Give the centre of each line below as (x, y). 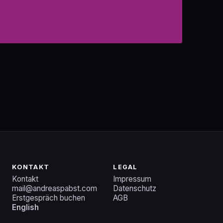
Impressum (132, 179)
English (26, 207)
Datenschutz (135, 188)
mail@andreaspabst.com (55, 188)
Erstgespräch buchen (49, 198)
